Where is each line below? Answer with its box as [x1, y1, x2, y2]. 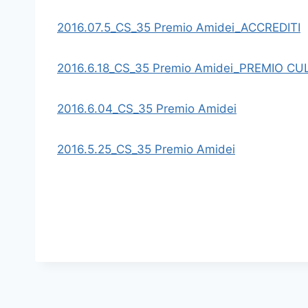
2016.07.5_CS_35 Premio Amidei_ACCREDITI [57, 21, 300, 34]
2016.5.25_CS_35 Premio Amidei [57, 142, 235, 156]
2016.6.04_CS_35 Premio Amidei [57, 102, 236, 115]
